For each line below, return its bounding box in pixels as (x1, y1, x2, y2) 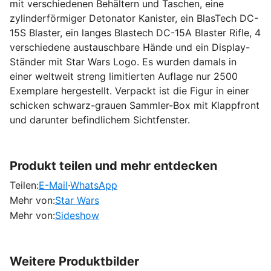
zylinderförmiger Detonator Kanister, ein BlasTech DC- (10, 11, 258, 24)
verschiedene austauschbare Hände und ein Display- (10, 41, 250, 53)
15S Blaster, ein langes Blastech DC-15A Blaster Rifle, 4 (10, 26, 261, 39)
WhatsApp (70, 178, 117, 191)
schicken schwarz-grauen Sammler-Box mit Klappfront (10, 99, 260, 111)
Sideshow (55, 209, 99, 221)
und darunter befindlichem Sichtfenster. (10, 113, 190, 126)
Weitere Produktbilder (10, 253, 139, 269)
